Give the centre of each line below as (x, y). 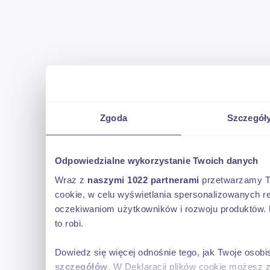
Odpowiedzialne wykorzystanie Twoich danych (157, 161)
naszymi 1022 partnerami (143, 180)
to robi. (69, 223)
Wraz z (71, 180)
